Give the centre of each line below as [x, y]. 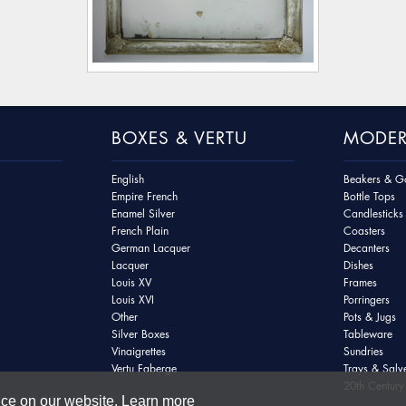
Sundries [363, 352]
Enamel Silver [144, 214]
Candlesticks [373, 214]
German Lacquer [151, 248]
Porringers [366, 300]
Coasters [364, 231]
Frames [360, 283]
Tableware [367, 334]
